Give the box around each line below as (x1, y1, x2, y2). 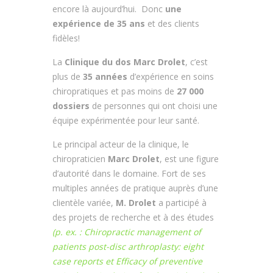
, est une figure (160, 152, 219, 165)
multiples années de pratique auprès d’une (52, 182, 218, 194)
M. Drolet (116, 196, 156, 208)
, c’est (185, 55, 208, 68)
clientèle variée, (52, 196, 116, 208)
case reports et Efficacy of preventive (52, 255, 202, 267)
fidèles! (52, 32, 80, 44)
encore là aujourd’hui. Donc (52, 2, 165, 15)
